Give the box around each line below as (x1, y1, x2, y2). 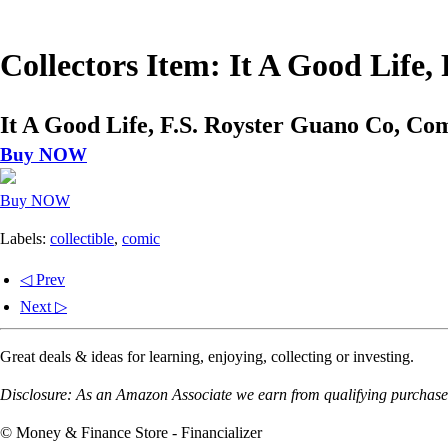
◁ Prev (20, 270, 65, 288)
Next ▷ (20, 297, 67, 315)
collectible (50, 229, 114, 247)
